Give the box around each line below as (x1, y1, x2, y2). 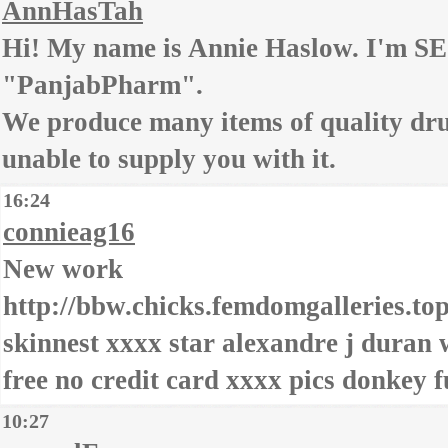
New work (3, 254, 123, 284)
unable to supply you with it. (2, 144, 336, 174)
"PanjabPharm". (2, 70, 203, 100)
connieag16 (3, 217, 135, 247)
